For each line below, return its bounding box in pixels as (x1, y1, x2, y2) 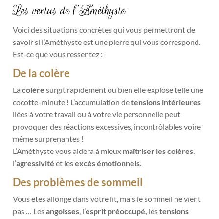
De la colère (13, 66, 70, 80)
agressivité (16, 158, 55, 168)
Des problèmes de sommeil (13, 175, 145, 189)
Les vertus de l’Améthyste (13, 1, 126, 19)
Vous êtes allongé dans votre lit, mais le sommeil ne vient (13, 194, 201, 203)
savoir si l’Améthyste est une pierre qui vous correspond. (13, 37, 201, 46)
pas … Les (13, 206, 46, 216)
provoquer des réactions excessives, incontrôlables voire (13, 121, 201, 131)
